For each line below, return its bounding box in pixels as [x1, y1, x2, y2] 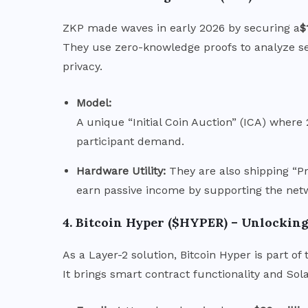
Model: [76, 96, 111, 109]
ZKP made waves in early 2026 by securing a [63, 21, 300, 34]
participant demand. [76, 134, 184, 148]
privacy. [63, 59, 102, 73]
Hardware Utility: [76, 164, 166, 177]
